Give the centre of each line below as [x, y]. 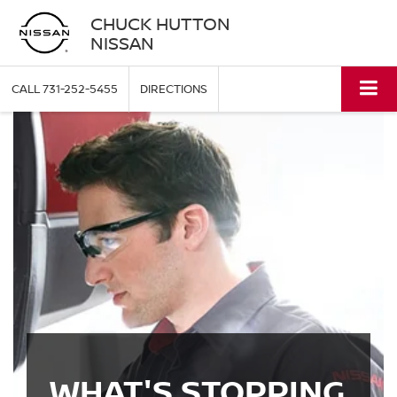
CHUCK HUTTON [160, 23]
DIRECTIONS [174, 89]
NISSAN [122, 43]
